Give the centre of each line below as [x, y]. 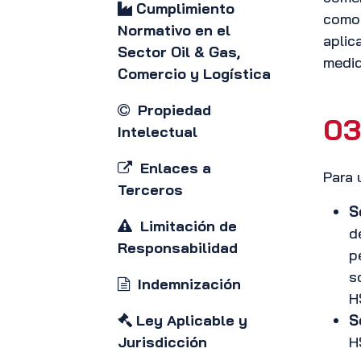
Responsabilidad [178, 248]
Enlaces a [172, 168]
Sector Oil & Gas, [179, 52]
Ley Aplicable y [190, 320]
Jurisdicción [162, 342]
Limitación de [185, 226]
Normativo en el [174, 30]
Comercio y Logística [194, 74]
